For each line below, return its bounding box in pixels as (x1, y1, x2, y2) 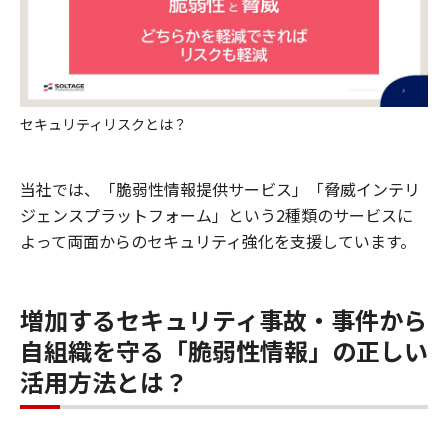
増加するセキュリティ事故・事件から (20, 302, 427, 337)
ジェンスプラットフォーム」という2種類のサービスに (20, 203, 413, 227)
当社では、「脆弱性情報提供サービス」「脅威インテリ (20, 177, 420, 201)
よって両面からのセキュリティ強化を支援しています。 (20, 229, 416, 253)
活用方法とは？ (20, 364, 188, 399)
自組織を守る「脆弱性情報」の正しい (20, 333, 428, 368)
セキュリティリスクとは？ (20, 114, 187, 134)
